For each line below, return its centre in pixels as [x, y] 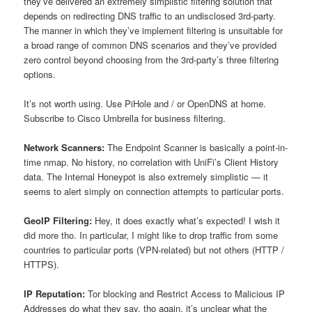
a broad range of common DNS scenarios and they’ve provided [150, 45]
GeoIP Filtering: [58, 220]
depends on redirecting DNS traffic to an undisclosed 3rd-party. [150, 15]
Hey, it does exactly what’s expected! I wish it [186, 220]
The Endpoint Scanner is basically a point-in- [196, 147]
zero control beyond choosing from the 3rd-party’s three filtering [151, 59]
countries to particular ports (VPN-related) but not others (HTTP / [154, 249]
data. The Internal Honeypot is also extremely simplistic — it [146, 176]
